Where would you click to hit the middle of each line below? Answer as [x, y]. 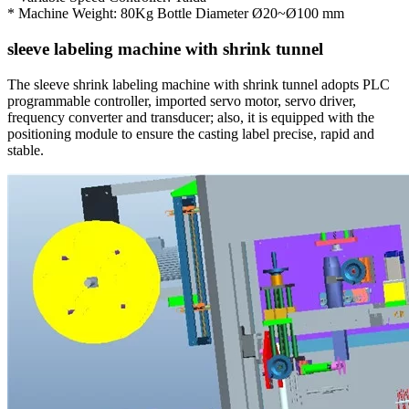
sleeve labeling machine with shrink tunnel [165, 49]
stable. [26, 150]
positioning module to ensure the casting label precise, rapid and [191, 133]
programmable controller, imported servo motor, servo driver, [182, 100]
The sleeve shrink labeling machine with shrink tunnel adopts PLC [199, 84]
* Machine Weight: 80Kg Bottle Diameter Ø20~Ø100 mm [176, 14]
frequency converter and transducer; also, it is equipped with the [191, 117]
